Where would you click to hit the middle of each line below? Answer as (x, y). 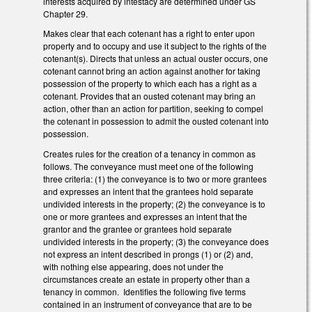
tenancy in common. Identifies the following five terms (145, 292)
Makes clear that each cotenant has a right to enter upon (149, 33)
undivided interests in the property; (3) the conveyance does (156, 242)
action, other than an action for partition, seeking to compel (153, 109)
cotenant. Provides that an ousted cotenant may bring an (149, 96)
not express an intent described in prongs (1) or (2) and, (148, 254)
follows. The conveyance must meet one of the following (148, 166)
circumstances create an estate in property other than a (147, 279)
